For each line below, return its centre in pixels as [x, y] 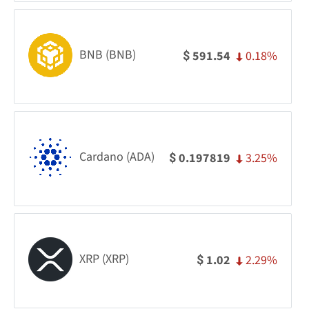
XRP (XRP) [104, 259]
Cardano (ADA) [117, 157]
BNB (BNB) [108, 55]
